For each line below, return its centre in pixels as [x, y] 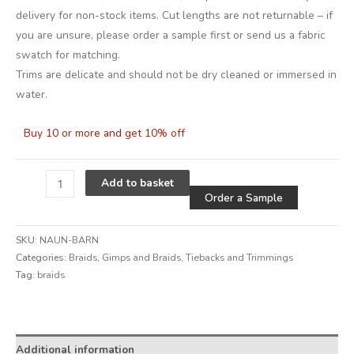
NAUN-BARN [69, 240]
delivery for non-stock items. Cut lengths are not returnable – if [174, 16]
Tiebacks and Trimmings [239, 257]
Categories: [42, 257]
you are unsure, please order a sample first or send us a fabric [171, 36]
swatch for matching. [68, 55]
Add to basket [137, 183]
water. [32, 95]
